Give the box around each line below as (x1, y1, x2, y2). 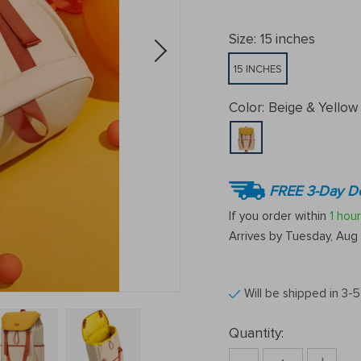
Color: (229, 99, 264, 116)
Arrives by (229, 229, 285, 243)
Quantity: (229, 325, 284, 342)
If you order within (229, 208, 330, 223)
